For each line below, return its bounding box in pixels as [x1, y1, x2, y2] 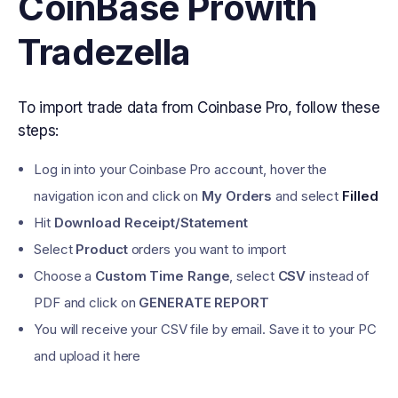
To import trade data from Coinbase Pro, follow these [18, 99, 380, 116]
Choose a [34, 267, 96, 284]
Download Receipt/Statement [53, 214, 249, 231]
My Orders [202, 187, 276, 204]
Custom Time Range [95, 267, 230, 284]
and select [275, 187, 343, 204]
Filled [342, 187, 378, 204]
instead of [306, 267, 370, 284]
